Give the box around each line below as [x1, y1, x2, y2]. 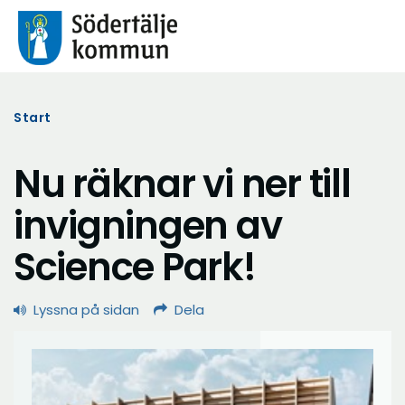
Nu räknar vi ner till [14, 157, 351, 211]
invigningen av [14, 199, 282, 252]
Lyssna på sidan [33, 300, 139, 319]
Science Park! [14, 240, 256, 294]
